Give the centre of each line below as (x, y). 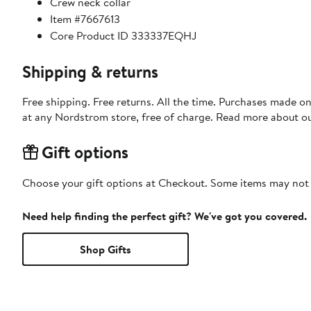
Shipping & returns (90, 71)
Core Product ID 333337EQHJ (123, 35)
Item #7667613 (85, 18)
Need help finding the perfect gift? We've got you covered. (165, 216)
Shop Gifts (106, 249)
